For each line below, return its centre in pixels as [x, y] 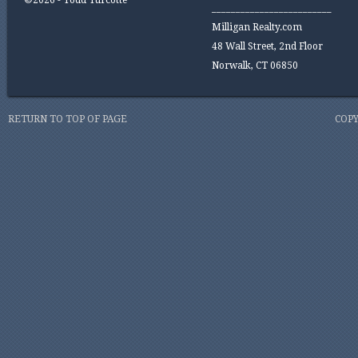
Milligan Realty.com [257, 27]
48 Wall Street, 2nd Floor [267, 46]
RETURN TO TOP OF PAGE [68, 119]
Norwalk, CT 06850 [255, 66]
